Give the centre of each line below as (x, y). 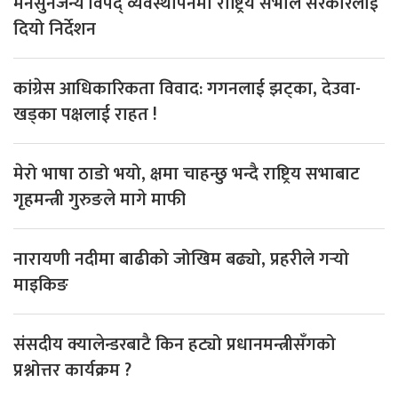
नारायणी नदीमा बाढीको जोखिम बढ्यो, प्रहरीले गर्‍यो (181, 259)
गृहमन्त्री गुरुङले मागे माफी (99, 199)
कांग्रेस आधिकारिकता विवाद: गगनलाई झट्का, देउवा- (187, 88)
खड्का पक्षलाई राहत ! (85, 114)
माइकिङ (41, 285)
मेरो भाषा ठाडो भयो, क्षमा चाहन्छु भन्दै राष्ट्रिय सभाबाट (187, 174)
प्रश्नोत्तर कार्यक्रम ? (72, 370)
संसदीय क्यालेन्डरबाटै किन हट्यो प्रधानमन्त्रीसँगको (175, 344)
